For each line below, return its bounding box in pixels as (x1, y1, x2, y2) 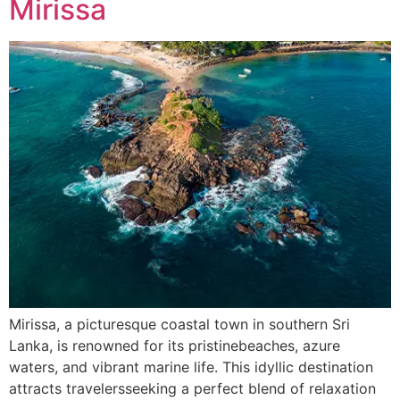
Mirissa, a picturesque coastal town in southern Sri (9, 314, 350, 333)
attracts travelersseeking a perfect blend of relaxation (9, 379, 376, 397)
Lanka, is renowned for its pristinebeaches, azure (9, 336, 340, 354)
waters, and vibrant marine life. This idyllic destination (9, 357, 373, 376)
